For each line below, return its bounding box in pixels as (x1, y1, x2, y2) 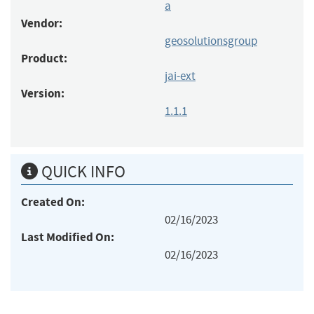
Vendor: (21, 15, 62, 32)
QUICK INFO (38, 161, 125, 182)
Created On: (21, 193, 85, 210)
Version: (21, 85, 64, 102)
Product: (21, 50, 67, 67)
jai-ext (165, 68, 196, 83)
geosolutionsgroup (165, 33, 257, 48)
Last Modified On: (21, 228, 114, 245)
